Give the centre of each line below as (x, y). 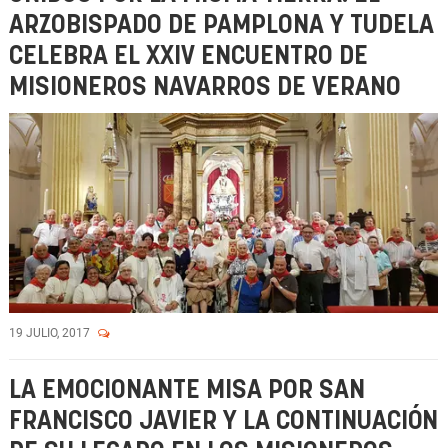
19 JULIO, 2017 (51, 333)
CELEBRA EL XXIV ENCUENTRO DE (188, 56)
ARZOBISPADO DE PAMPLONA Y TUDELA (221, 25)
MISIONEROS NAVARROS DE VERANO (205, 87)
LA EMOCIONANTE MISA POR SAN (187, 390)
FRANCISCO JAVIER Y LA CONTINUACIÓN (223, 421)
